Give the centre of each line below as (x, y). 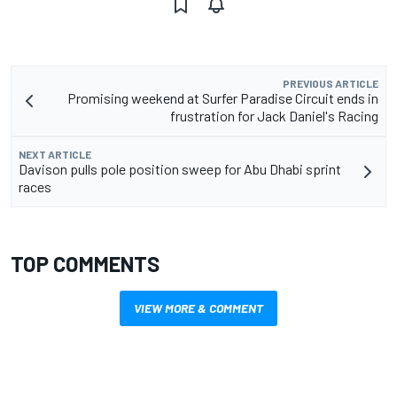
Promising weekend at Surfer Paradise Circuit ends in (223, 98)
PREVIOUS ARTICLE (331, 84)
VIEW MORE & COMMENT (198, 308)
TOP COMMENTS (85, 264)
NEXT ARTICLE (55, 155)
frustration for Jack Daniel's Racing (274, 116)
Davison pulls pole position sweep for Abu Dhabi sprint (180, 169)
